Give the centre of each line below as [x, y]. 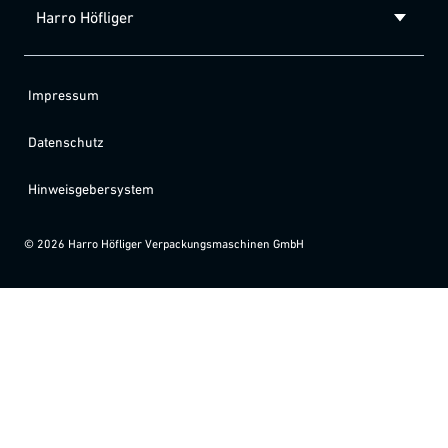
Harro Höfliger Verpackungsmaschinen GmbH [186, 243]
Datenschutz [66, 141]
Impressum [63, 94]
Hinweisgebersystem [91, 188]
